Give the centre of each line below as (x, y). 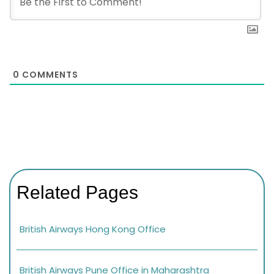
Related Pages (77, 192)
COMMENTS (49, 75)
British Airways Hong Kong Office (93, 229)
